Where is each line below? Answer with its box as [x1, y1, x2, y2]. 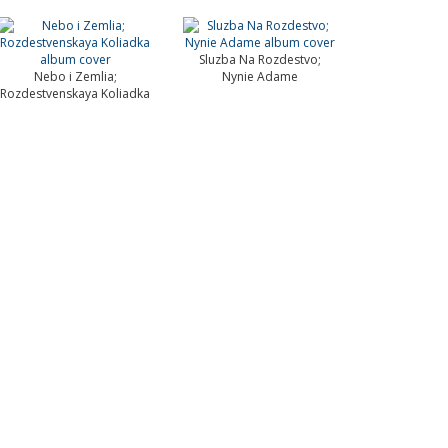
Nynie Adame [221, 68, 298, 85]
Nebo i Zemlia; [33, 68, 117, 85]
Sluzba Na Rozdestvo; [198, 51, 321, 68]
